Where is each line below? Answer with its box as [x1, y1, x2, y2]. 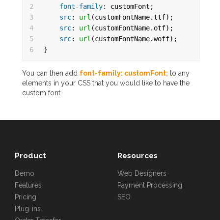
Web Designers [117, 169, 166, 177]
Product [15, 151, 46, 160]
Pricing [15, 193, 36, 201]
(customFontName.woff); [91, 35, 178, 43]
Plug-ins [15, 205, 41, 213]
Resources [117, 151, 158, 160]
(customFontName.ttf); [91, 13, 174, 21]
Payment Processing [117, 181, 182, 189]
